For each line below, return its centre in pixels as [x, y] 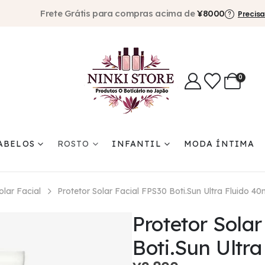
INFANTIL [137, 144]
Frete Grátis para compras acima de [119, 13]
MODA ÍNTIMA [219, 144]
